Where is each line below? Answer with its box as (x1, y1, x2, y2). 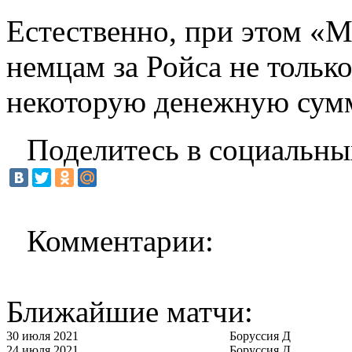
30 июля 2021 (6, 328, 79, 343)
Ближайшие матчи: (6, 294, 253, 328)
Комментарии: (27, 223, 214, 258)
